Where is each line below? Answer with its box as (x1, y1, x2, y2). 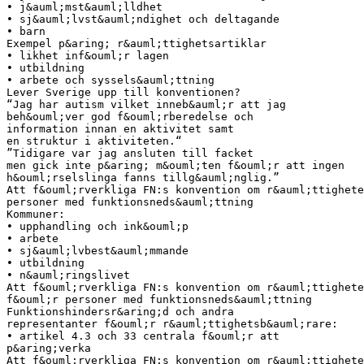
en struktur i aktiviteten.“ (6, 134, 182, 147)
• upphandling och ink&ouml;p (6, 219, 188, 232)
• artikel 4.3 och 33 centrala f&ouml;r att (6, 329, 279, 342)
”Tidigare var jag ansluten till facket (6, 146, 253, 159)
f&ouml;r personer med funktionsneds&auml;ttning (6, 292, 312, 305)
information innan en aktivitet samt (6, 122, 234, 135)
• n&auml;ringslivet (6, 268, 130, 281)
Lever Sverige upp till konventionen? (6, 85, 240, 98)
